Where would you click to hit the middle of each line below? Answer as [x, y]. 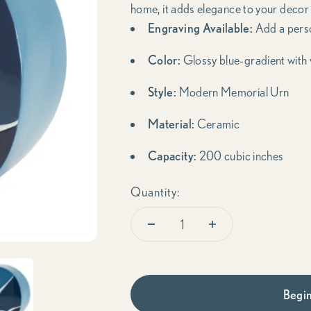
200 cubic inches [241, 155]
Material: [171, 124]
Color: [165, 60]
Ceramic [217, 124]
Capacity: [173, 155]
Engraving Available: [201, 28]
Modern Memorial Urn [233, 92]
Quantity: [155, 192]
